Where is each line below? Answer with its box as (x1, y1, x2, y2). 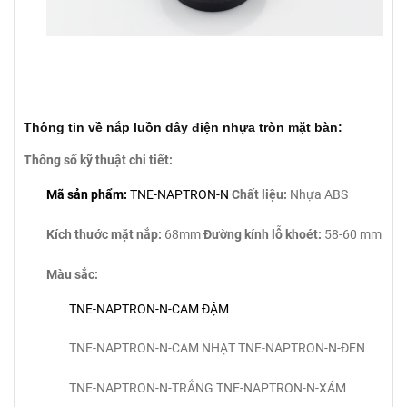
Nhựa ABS (287, 187, 348, 203)
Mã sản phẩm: (46, 187, 127, 203)
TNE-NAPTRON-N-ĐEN (238, 341, 365, 356)
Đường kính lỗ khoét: (203, 226, 322, 242)
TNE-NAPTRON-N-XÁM (216, 380, 346, 395)
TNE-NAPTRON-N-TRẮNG (69, 380, 213, 395)
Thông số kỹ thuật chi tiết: (24, 153, 173, 168)
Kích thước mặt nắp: (46, 226, 162, 242)
